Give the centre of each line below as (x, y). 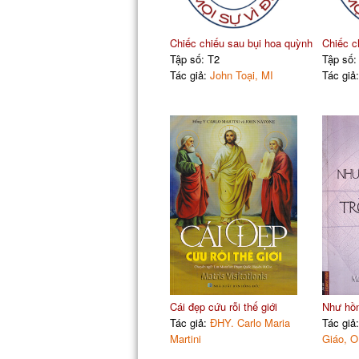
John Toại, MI (241, 75)
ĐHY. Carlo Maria (250, 322)
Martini (185, 338)
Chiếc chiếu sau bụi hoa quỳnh (241, 42)
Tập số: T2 (194, 58)
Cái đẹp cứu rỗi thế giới (223, 306)
